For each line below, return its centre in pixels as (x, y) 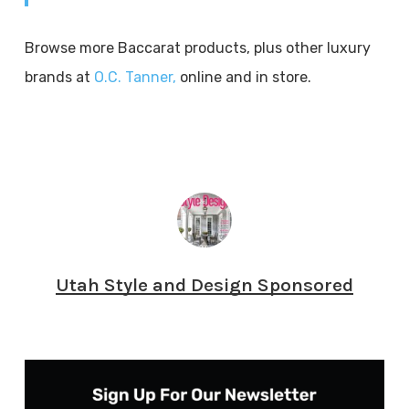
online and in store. (243, 77)
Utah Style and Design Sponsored (204, 285)
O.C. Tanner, (135, 77)
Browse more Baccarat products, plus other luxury (197, 48)
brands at (59, 77)
